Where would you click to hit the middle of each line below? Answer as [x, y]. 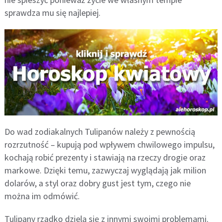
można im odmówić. [42, 196]
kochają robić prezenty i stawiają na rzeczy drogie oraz [105, 158]
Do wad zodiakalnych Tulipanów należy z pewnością [100, 132]
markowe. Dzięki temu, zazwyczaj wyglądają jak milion [105, 170]
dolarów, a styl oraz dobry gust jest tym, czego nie [97, 183]
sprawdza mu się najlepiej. [52, 13]
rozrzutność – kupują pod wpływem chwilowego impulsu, [109, 145]
